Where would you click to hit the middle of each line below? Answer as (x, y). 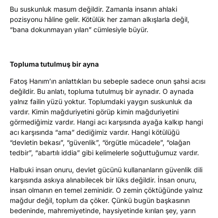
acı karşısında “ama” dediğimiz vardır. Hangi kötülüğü (95, 132)
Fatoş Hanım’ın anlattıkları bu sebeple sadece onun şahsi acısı (108, 81)
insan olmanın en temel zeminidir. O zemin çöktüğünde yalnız (106, 190)
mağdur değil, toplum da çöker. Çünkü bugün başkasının (100, 200)
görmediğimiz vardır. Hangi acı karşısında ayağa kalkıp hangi (106, 122)
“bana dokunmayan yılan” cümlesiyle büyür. (79, 29)
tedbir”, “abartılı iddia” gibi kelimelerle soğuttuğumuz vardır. (104, 153)
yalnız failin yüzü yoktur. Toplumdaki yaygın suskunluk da (101, 102)
